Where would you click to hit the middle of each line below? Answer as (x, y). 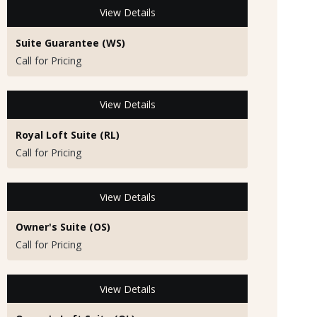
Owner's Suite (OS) (63, 227)
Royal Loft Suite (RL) (68, 134)
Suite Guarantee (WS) (70, 42)
